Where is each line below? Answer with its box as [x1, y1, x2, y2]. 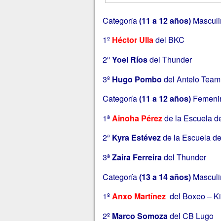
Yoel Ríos [111, 53, 147, 65]
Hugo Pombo [111, 73, 162, 85]
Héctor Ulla [111, 34, 153, 46]
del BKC [153, 34, 184, 46]
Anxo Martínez [111, 190, 166, 202]
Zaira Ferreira [111, 151, 162, 163]
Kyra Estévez [111, 132, 161, 144]
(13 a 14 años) [139, 171, 191, 183]
